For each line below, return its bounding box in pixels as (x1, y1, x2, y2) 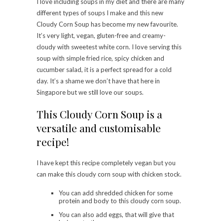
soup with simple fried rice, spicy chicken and (37, 54, 164, 63)
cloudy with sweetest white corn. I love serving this (37, 43, 182, 51)
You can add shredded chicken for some (59, 189, 173, 197)
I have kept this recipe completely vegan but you (37, 159, 176, 167)
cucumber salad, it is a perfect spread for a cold (37, 66, 172, 74)
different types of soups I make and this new (37, 9, 163, 17)
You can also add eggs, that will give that (59, 211, 174, 219)
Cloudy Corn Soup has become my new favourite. (37, 20, 178, 29)
